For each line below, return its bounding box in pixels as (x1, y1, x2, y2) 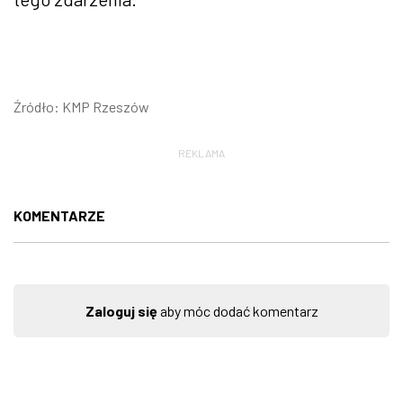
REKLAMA (178, 146, 225, 159)
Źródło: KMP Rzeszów (13, 97, 149, 115)
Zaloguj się (85, 301, 157, 319)
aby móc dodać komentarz (157, 301, 318, 319)
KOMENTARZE (13, 206, 105, 224)
